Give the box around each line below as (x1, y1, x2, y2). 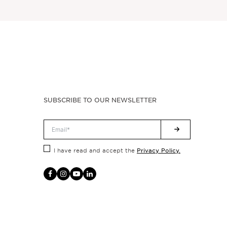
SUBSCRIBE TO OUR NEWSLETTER (43, 95, 157, 104)
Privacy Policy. (136, 146, 180, 154)
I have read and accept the (53, 146, 137, 154)
